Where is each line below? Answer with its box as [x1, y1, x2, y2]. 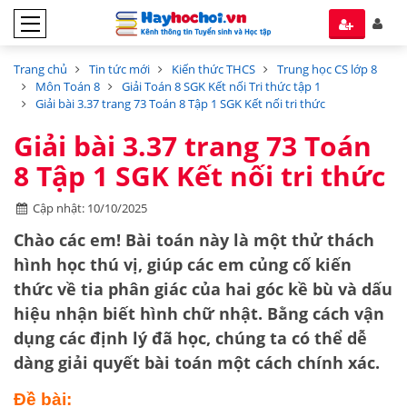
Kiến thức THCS [172, 61, 255, 77]
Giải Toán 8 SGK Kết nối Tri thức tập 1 [122, 78, 321, 94]
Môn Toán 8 [35, 78, 100, 94]
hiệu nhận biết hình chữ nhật [14, 303, 258, 324]
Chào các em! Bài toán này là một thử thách [14, 229, 374, 251]
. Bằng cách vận [258, 303, 384, 324]
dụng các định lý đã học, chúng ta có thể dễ [14, 327, 367, 349]
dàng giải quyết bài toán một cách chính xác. [14, 352, 380, 373]
